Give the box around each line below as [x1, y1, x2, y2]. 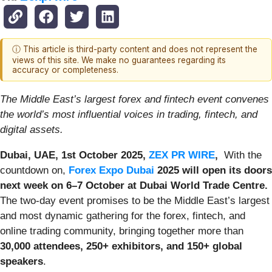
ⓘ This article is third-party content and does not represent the [12, 44, 257, 55]
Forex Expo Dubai [69, 164, 154, 176]
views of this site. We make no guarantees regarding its [12, 55, 226, 66]
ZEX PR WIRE [149, 149, 215, 161]
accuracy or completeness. [12, 65, 118, 75]
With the [221, 149, 262, 161]
